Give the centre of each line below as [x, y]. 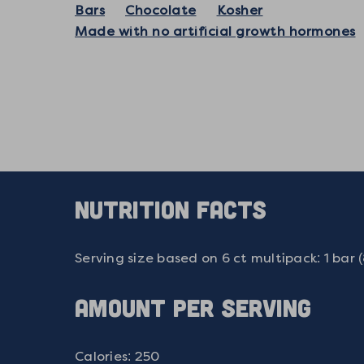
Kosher [240, 10]
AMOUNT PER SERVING [193, 307]
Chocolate [161, 10]
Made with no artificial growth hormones [215, 31]
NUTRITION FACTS [171, 208]
